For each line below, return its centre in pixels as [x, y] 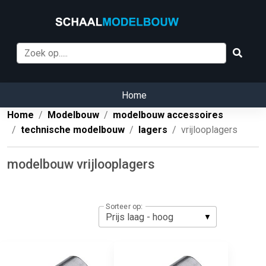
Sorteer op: [124, 206]
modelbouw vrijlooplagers [81, 164]
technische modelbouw [73, 130]
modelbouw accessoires [168, 115]
